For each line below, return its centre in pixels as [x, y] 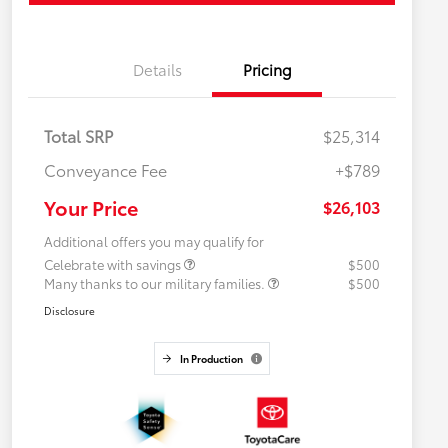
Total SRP [78, 136]
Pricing [267, 69]
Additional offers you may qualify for [154, 241]
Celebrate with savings [114, 264]
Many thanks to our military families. [156, 283]
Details [157, 69]
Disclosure [69, 311]
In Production [211, 359]
